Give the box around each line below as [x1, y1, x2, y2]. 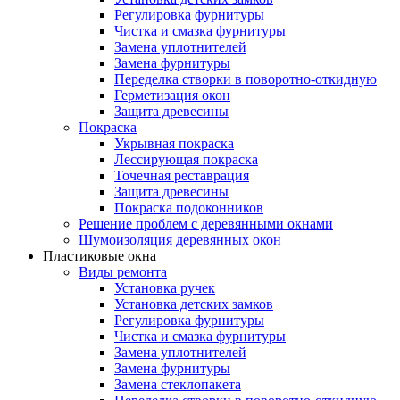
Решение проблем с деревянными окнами [79, 215, 333, 231]
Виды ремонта [79, 263, 167, 279]
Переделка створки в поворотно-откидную [114, 71, 377, 87]
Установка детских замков [114, 296, 273, 312]
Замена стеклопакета [114, 376, 241, 392]
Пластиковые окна [43, 247, 156, 263]
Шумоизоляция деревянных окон [79, 231, 281, 247]
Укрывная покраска [114, 135, 234, 151]
